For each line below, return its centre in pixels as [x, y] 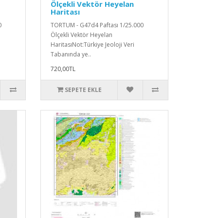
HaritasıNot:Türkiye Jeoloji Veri [93, 44]
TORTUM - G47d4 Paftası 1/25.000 [97, 25]
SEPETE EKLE [83, 90]
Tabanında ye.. [71, 54]
